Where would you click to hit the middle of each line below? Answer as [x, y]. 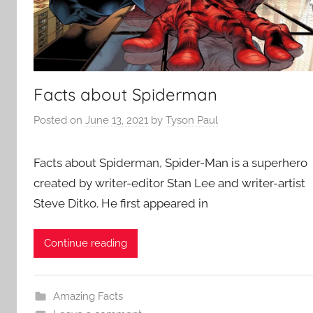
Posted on [59, 121]
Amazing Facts [88, 296]
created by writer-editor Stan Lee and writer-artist [169, 183]
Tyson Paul [192, 121]
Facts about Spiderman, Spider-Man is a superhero [170, 163]
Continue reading [86, 243]
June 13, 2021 [117, 121]
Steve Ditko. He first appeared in [121, 204]
